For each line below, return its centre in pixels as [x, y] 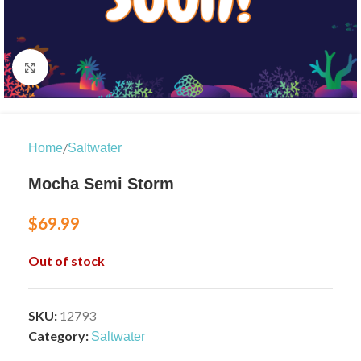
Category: [58, 336]
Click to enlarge [91, 67]
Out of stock [66, 261]
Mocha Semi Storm [101, 184]
